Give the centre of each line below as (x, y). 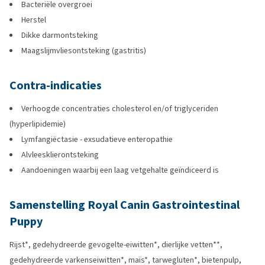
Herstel (34, 20)
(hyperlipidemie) (38, 124)
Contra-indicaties (56, 85)
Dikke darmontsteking (60, 35)
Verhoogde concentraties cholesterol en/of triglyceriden (120, 109)
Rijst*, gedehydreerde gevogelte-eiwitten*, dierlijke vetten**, (116, 245)
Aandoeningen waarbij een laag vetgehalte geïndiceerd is (120, 170)
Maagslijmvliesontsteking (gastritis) (84, 51)
